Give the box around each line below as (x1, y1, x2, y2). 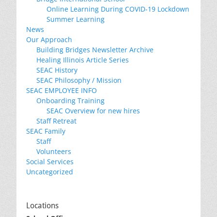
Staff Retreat (36, 116, 77, 125)
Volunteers (36, 147, 71, 156)
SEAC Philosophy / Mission (36, 76, 122, 85)
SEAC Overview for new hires (46, 106, 140, 115)
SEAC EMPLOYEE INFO (26, 86, 97, 95)
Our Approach (26, 35, 72, 44)
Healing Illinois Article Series (36, 55, 129, 64)
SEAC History (36, 65, 77, 75)
